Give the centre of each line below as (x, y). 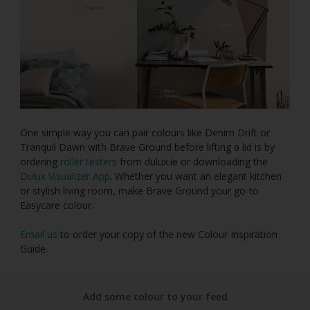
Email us (39, 234)
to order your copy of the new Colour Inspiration (167, 234)
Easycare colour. (57, 205)
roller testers (89, 161)
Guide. (35, 248)
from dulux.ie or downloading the (192, 161)
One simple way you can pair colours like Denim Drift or (145, 132)
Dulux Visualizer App (65, 176)
